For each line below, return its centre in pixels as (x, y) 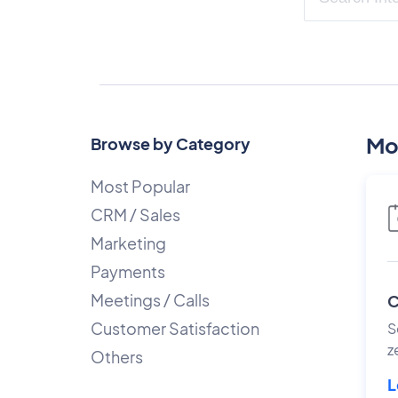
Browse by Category (171, 143)
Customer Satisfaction (175, 328)
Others (117, 357)
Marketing (128, 243)
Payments (128, 271)
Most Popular (140, 186)
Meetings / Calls (150, 300)
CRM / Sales (135, 215)
